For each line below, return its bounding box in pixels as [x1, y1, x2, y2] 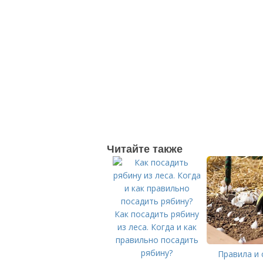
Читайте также [107, 141, 183, 156]
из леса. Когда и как [117, 221, 197, 232]
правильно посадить [115, 234, 198, 245]
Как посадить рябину [114, 208, 199, 220]
